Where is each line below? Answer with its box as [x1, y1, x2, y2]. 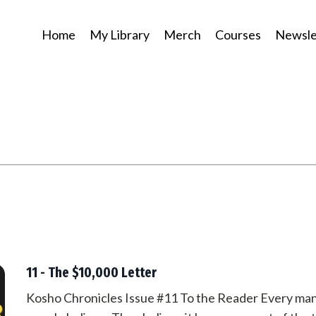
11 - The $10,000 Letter [25, 263, 157, 281]
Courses [215, 26, 261, 42]
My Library [90, 26, 150, 42]
